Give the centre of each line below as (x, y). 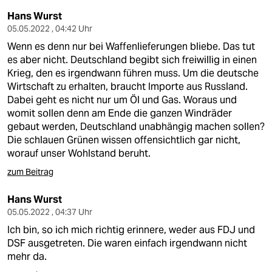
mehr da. (27, 257)
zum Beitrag (30, 172)
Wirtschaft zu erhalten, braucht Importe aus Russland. (127, 87)
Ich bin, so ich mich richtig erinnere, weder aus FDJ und (131, 230)
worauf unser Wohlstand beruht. (79, 153)
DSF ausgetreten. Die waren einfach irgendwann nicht (127, 243)
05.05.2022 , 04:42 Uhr (50, 29)
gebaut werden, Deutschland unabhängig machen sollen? (136, 127)
